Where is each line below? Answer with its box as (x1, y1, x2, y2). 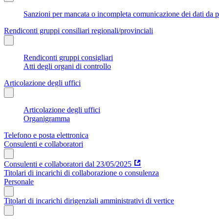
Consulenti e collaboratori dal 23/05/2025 (4, 159, 131, 168)
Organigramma (23, 114, 70, 123)
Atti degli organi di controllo (23, 62, 111, 70)
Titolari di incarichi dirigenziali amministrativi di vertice (4, 196, 174, 205)
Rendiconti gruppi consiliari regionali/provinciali (4, 26, 153, 35)
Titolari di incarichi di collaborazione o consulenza (4, 168, 159, 177)
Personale (4, 177, 34, 186)
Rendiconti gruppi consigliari (23, 53, 113, 62)
